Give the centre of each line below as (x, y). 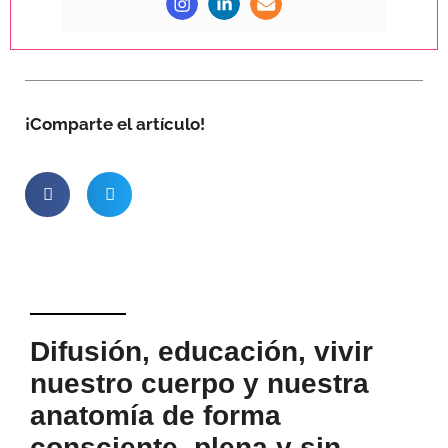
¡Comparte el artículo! (115, 123)
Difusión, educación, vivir (201, 352)
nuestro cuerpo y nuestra (199, 384)
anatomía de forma (155, 416)
